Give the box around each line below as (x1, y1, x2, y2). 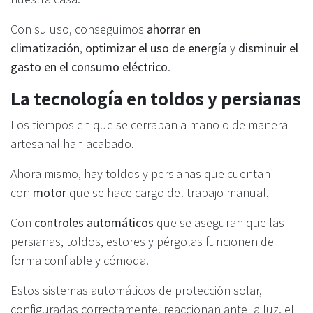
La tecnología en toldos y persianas (10, 85, 301, 111)
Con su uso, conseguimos (10, 20, 147, 37)
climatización (10, 39, 80, 56)
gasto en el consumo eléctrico (10, 58, 168, 75)
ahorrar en (147, 20, 201, 37)
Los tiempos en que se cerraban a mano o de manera (10, 116, 288, 133)
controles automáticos (34, 214, 154, 231)
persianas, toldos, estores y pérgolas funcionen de (10, 233, 274, 249)
